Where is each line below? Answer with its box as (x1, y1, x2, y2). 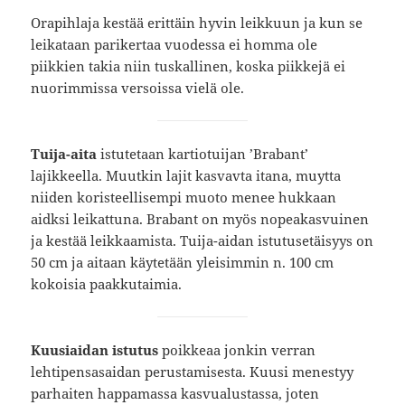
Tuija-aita (31, 145, 98, 164)
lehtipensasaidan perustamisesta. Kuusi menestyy (31, 363, 354, 381)
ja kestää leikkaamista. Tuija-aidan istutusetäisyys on (31, 231, 374, 250)
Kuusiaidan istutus (31, 341, 159, 360)
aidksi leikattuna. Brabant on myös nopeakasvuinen (31, 210, 370, 229)
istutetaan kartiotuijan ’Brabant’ (97, 145, 309, 164)
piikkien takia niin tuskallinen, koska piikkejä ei (31, 57, 346, 76)
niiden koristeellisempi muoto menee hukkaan (31, 188, 337, 207)
